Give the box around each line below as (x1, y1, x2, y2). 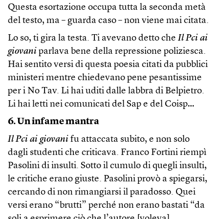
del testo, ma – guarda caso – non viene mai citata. (8, 16, 209, 26)
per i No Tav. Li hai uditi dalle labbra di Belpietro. (8, 87, 204, 96)
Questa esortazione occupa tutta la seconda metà (8, 3, 206, 13)
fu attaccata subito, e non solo (68, 135, 190, 145)
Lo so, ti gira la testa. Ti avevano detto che (8, 34, 178, 44)
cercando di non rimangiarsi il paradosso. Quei (8, 188, 196, 197)
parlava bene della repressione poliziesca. (37, 47, 206, 57)
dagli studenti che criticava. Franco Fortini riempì (8, 148, 206, 158)
